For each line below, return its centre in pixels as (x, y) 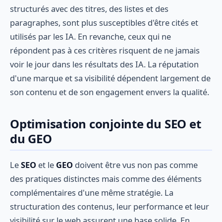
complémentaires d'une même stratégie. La (92, 192)
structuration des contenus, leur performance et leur (110, 206)
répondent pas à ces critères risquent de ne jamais (105, 51)
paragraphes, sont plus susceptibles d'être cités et (104, 23)
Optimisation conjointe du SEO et (106, 124)
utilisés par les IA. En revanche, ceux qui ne (90, 37)
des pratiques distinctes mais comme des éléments (106, 178)
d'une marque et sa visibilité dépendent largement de (110, 78)
